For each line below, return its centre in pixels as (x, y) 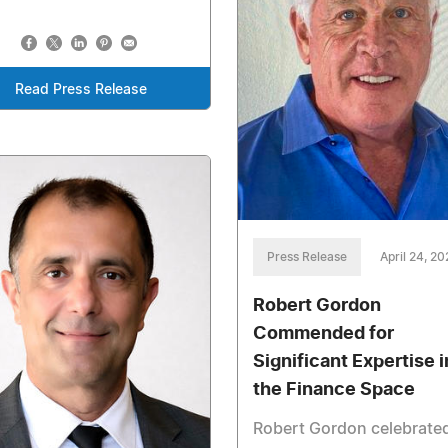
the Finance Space (333, 390)
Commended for (323, 334)
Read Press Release (80, 90)
